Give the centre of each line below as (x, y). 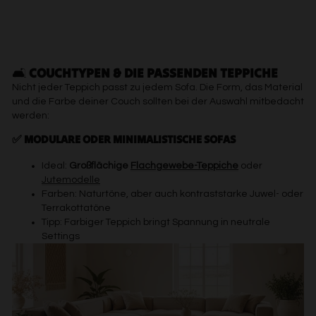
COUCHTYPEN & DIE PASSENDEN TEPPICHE (153, 73)
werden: (31, 115)
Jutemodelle (71, 180)
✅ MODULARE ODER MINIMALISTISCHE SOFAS (124, 139)
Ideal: (55, 165)
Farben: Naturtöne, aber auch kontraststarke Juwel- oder (172, 194)
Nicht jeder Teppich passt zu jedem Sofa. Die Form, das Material (157, 87)
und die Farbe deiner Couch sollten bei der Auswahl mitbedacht (158, 101)
